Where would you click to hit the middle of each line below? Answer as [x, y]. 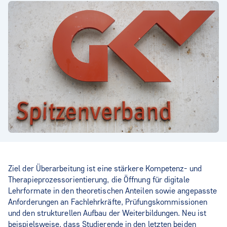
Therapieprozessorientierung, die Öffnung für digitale [99, 180]
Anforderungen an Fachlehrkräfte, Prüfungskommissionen [108, 202]
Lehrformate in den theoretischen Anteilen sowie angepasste [113, 191]
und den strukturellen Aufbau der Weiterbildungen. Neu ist [107, 213]
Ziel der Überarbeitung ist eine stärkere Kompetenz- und [105, 169]
